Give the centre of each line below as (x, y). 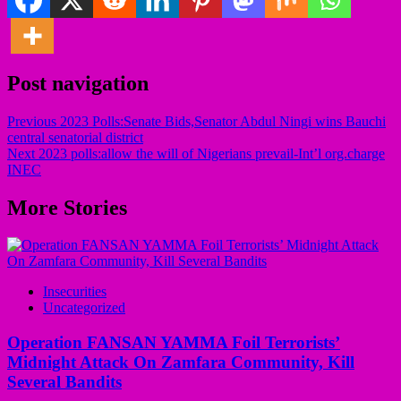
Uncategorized (84, 308)
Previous (32, 121)
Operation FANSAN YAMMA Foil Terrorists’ (174, 343)
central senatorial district (75, 137)
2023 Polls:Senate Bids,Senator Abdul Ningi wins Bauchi (221, 121)
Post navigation (78, 83)
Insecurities (75, 292)
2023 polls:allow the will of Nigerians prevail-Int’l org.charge (210, 153)
